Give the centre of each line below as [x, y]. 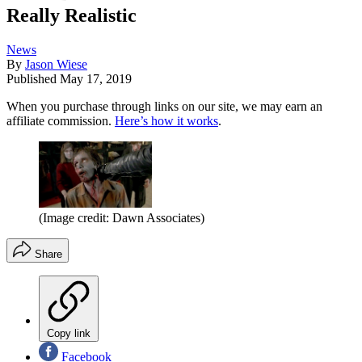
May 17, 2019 [96, 79]
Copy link [69, 333]
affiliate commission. [61, 121]
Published [33, 79]
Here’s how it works [166, 121]
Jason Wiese [56, 65]
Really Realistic [72, 16]
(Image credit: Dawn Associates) [122, 217]
